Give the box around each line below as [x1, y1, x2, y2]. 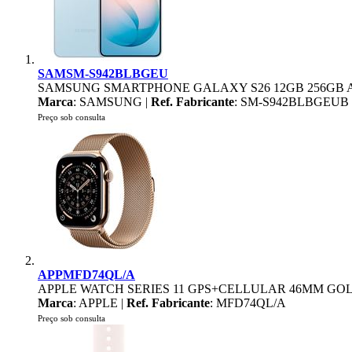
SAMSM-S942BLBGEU [38, 67, 168, 80]
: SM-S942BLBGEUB [234, 95, 349, 108]
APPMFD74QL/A [38, 268, 135, 281]
